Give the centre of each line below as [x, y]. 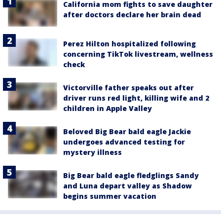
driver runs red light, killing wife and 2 [136, 98]
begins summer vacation [110, 196]
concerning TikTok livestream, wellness [138, 54]
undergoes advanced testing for [124, 142]
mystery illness [92, 152]
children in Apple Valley [108, 109]
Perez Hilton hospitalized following [129, 44]
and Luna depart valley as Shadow [128, 186]
